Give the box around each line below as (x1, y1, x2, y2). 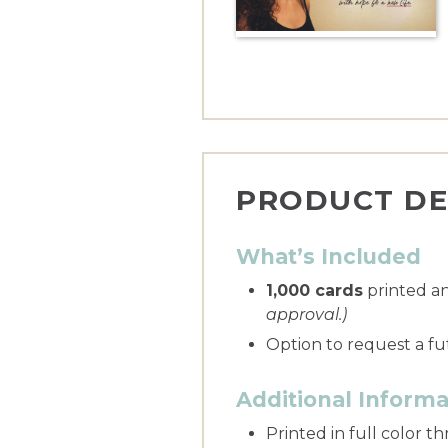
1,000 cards (266, 280, 363, 300)
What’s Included (236, 243, 421, 269)
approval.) (266, 304, 347, 324)
